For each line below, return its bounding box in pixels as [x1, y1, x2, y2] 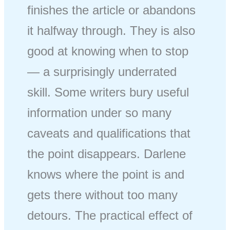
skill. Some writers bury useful [27, 85, 189, 99]
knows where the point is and [27, 167, 185, 181]
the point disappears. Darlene [27, 146, 186, 161]
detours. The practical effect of [27, 208, 193, 222]
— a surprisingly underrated [27, 64, 177, 79]
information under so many [27, 105, 172, 120]
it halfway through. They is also [27, 23, 196, 37]
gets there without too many [27, 187, 178, 202]
